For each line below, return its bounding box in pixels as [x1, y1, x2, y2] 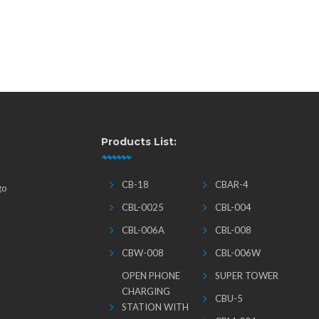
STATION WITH [121, 301, 189, 313]
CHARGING [121, 286, 170, 297]
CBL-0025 [121, 202, 164, 213]
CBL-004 [214, 202, 251, 213]
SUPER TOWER [214, 270, 278, 281]
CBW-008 [121, 247, 164, 258]
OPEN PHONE [121, 270, 180, 281]
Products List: [100, 135, 177, 148]
